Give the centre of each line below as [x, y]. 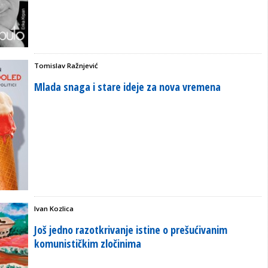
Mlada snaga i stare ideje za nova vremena [127, 86]
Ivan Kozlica [54, 209]
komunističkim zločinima [88, 244]
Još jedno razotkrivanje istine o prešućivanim [131, 230]
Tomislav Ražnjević [66, 65]
